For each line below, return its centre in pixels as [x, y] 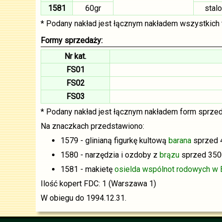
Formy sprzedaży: [72, 40]
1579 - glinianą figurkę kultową [114, 140]
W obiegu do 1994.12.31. [83, 198]
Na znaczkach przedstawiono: [92, 126]
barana [180, 140]
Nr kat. [75, 56]
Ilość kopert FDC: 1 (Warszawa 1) [98, 184]
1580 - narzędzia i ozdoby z [110, 155]
